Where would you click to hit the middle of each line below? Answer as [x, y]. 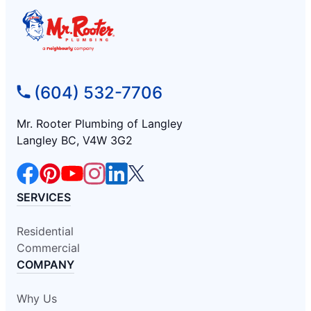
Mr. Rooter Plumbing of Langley [100, 124]
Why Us [37, 299]
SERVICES [44, 197]
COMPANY [45, 265]
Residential [45, 232]
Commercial [48, 248]
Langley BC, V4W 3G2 [75, 141]
